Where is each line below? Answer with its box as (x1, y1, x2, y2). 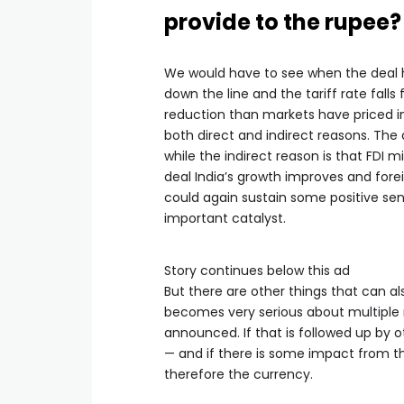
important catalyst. (164, 209, 286, 227)
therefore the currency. (164, 365, 313, 383)
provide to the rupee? (164, 7, 401, 37)
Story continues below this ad (164, 262, 350, 280)
